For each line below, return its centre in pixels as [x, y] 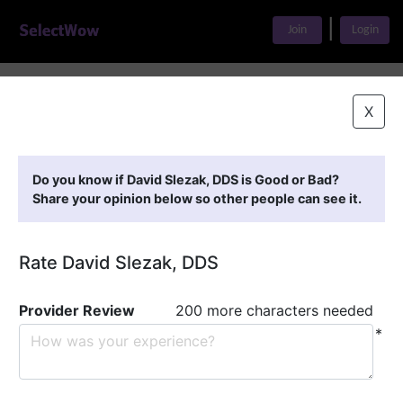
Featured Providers [155, 138]
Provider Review [77, 310]
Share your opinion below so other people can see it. [197, 198]
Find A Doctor [116, 96]
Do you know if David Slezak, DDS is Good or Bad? [186, 179]
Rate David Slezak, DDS [119, 263]
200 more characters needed [274, 310]
